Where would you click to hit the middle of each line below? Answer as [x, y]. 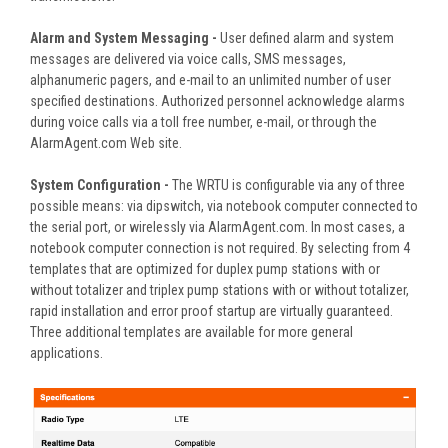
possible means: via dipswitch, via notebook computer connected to [224, 205]
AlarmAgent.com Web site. [106, 142]
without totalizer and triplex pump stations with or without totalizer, [219, 289]
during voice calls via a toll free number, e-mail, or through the [203, 121]
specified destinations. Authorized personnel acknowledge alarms [217, 100]
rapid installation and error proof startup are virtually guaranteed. [211, 310]
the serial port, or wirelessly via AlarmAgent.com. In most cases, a [217, 226]
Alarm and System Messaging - [123, 37]
